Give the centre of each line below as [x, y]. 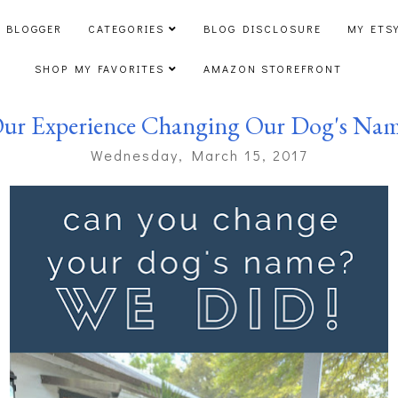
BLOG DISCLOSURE [262, 28]
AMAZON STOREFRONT [272, 68]
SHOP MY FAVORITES [99, 68]
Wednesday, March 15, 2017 [199, 155]
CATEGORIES [126, 28]
